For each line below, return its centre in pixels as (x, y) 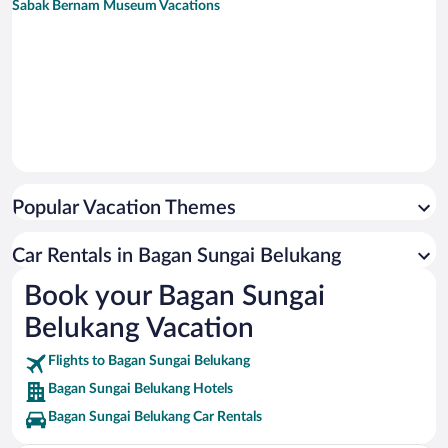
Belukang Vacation (139, 327)
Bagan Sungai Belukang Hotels (140, 388)
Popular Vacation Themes (124, 207)
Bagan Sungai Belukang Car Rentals (155, 416)
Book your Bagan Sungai (174, 295)
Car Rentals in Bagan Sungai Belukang (176, 255)
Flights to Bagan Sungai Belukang (149, 360)
